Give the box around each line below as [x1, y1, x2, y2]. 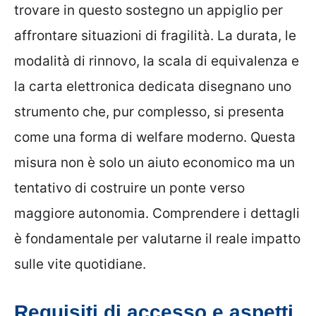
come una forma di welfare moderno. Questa [14, 129, 296, 146]
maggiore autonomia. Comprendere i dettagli [14, 205, 300, 222]
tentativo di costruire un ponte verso [14, 180, 245, 197]
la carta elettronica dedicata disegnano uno [14, 78, 291, 95]
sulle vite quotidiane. [14, 256, 146, 273]
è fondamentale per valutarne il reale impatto [14, 231, 300, 248]
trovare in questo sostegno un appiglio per [14, 2, 283, 19]
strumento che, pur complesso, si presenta [14, 104, 284, 121]
